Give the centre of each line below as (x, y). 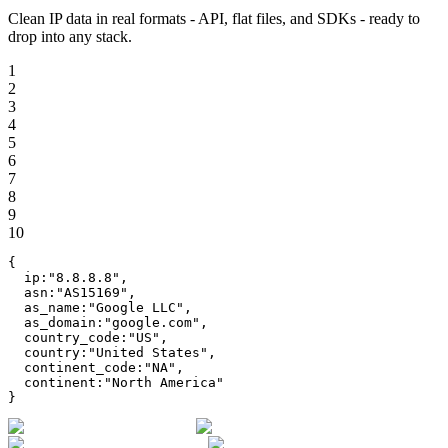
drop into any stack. (70, 37)
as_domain (60, 323)
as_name (52, 308)
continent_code (80, 368)
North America (164, 383)
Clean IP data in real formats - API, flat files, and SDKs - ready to (214, 19)
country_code (72, 338)
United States (148, 353)
